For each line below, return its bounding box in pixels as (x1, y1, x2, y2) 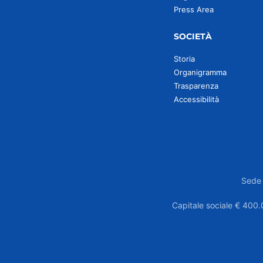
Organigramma (173, 68, 227, 77)
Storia (173, 54, 195, 63)
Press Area (173, 5, 214, 14)
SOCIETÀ (173, 31, 212, 42)
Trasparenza (173, 81, 218, 90)
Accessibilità (173, 95, 219, 104)
